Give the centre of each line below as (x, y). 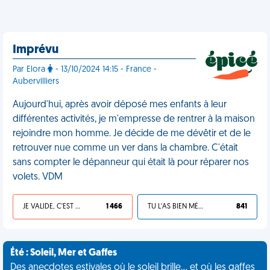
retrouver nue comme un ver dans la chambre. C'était (125, 148)
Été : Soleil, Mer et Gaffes (64, 253)
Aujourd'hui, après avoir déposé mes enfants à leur (120, 105)
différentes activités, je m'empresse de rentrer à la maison (134, 119)
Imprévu (36, 50)
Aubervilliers (36, 82)
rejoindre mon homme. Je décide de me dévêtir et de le (132, 134)
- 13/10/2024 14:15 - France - (105, 70)
